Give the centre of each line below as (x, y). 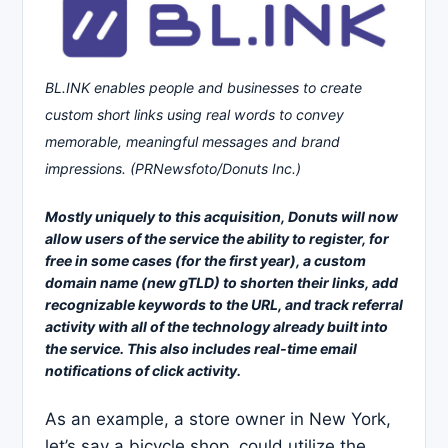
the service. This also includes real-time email (201, 349)
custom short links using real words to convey (194, 115)
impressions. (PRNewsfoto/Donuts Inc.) (173, 169)
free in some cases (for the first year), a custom (205, 261)
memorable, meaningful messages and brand (192, 142)
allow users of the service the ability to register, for (217, 239)
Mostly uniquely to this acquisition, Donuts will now (221, 217)
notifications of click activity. (143, 371)
